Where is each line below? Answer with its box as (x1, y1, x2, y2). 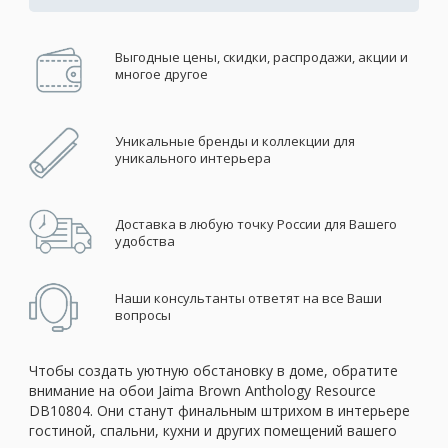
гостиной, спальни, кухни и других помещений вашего (29, 420, 397, 440)
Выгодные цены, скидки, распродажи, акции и (114, 47, 408, 66)
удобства (114, 231, 175, 250)
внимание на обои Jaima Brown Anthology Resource (29, 380, 376, 400)
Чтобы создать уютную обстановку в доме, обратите (29, 360, 398, 380)
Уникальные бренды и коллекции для (114, 131, 355, 150)
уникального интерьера (114, 148, 271, 167)
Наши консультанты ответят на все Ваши (114, 288, 382, 307)
